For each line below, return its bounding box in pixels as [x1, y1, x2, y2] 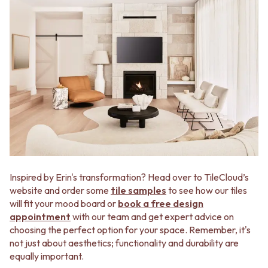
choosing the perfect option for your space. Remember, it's [10, 224, 251, 236]
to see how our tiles [166, 184, 247, 197]
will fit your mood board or [10, 197, 118, 210]
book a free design [118, 197, 203, 210]
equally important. [10, 250, 84, 263]
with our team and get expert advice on [71, 211, 234, 223]
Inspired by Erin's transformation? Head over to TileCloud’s [10, 171, 249, 184]
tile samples [111, 184, 166, 197]
